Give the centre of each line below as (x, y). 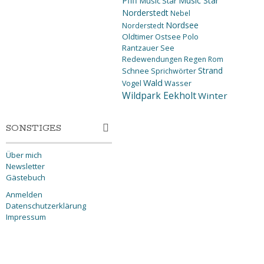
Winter (212, 95)
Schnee (135, 70)
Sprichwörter (173, 71)
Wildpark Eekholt (159, 95)
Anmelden (24, 194)
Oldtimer (137, 36)
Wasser (178, 83)
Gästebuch (26, 177)
